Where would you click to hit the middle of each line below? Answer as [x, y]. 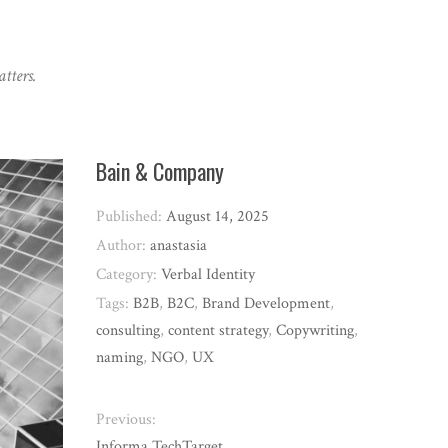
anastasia [179, 245]
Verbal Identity [208, 274]
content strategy [218, 330]
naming [120, 357]
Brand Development [266, 303]
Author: [123, 245]
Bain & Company [160, 170]
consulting [128, 330]
